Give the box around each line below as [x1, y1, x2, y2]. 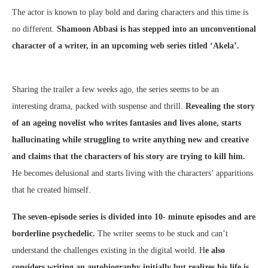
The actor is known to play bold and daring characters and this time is [12, 8, 248, 17]
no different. [12, 25, 54, 34]
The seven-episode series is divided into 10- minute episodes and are [12, 212, 255, 222]
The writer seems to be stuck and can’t [95, 229, 228, 239]
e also [205, 246, 225, 255]
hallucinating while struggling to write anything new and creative [12, 135, 249, 145]
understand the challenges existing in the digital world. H [12, 246, 205, 255]
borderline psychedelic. [12, 229, 95, 239]
